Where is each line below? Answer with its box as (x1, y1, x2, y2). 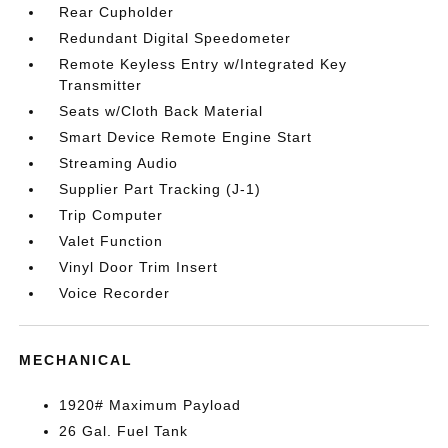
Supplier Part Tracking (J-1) (59, 181, 262, 197)
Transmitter (59, 77, 143, 93)
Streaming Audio (59, 155, 179, 171)
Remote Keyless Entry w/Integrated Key (59, 56, 348, 72)
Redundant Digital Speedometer (59, 30, 292, 46)
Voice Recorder (59, 285, 171, 301)
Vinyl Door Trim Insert (59, 259, 219, 275)
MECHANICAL (19, 352, 134, 368)
